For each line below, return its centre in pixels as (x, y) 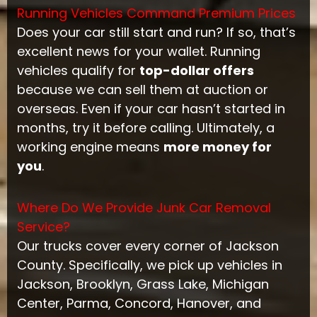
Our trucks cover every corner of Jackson (148, 246)
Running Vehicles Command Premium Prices (156, 13)
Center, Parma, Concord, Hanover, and (139, 303)
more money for (217, 147)
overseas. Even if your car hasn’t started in (151, 109)
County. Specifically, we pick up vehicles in (149, 265)
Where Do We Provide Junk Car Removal (144, 207)
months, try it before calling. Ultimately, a (145, 128)
